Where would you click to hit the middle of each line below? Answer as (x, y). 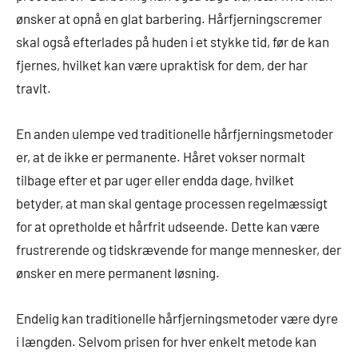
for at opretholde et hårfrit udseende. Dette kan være (168, 226)
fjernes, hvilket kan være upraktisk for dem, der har (162, 64)
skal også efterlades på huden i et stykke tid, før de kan (173, 41)
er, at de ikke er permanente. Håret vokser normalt (161, 156)
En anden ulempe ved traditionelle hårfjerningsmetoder (175, 133)
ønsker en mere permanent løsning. (118, 272)
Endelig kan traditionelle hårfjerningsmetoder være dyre (177, 318)
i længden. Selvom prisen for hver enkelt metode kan (166, 341)
